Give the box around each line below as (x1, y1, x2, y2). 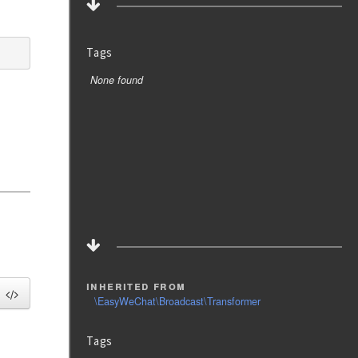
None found (90, 73, 144, 87)
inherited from (86, 277, 186, 293)
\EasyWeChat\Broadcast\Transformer (94, 294, 261, 308)
